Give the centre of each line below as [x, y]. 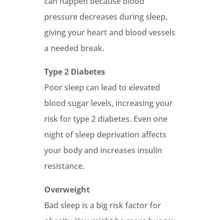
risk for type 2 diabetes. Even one [106, 119]
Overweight [67, 190]
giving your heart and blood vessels [110, 32]
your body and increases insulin [103, 150]
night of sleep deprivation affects [105, 135]
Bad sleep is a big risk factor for [102, 205]
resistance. [64, 166]
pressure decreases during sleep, [106, 17]
